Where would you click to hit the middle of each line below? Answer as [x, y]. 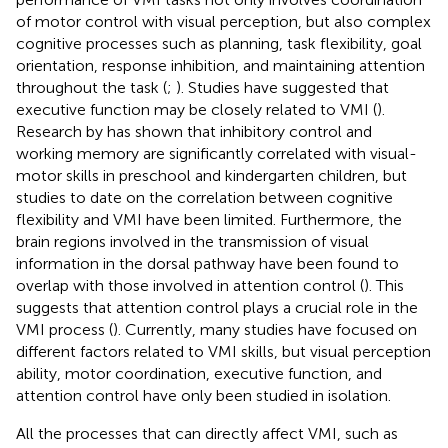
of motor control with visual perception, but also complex [223, 21]
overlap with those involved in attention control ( [190, 285]
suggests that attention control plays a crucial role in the [217, 307]
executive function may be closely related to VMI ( [196, 109]
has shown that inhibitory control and [239, 131]
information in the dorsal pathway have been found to [207, 263]
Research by [61, 131]
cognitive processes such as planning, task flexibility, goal [219, 43]
